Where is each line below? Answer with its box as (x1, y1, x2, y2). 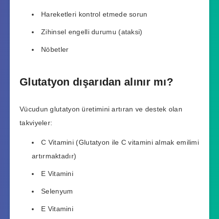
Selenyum (41, 187, 73, 196)
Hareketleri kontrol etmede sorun (41, 10, 148, 18)
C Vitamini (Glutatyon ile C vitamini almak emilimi (41, 138, 199, 147)
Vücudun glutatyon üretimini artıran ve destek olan (20, 105, 182, 113)
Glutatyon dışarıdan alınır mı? (20, 76, 173, 88)
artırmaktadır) (32, 152, 77, 160)
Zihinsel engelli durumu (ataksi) (41, 27, 143, 36)
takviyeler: (20, 118, 53, 127)
